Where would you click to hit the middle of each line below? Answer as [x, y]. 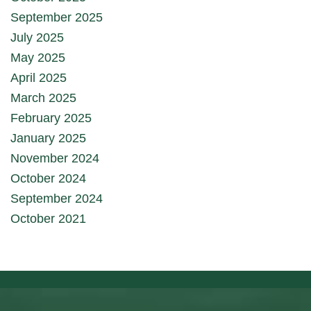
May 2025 [38, 57]
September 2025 [57, 17]
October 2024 [48, 178]
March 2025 [43, 98]
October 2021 [48, 218]
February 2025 [51, 118]
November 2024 [55, 158]
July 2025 [37, 37]
